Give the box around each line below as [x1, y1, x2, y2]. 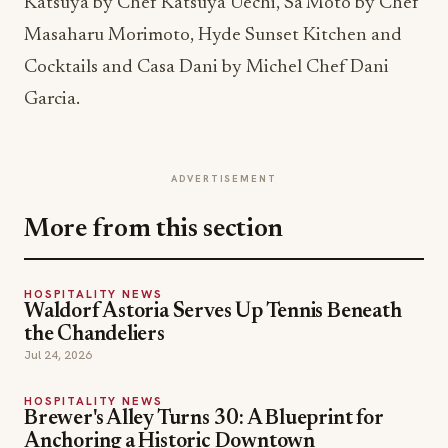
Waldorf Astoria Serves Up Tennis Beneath [24, 302, 402, 323]
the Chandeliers [24, 325, 165, 346]
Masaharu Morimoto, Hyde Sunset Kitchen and [24, 26, 402, 45]
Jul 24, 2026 [24, 347, 92, 363]
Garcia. [24, 90, 80, 109]
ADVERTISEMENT [171, 172, 277, 185]
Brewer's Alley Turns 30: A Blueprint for [24, 409, 384, 430]
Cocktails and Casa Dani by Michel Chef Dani [24, 58, 389, 77]
